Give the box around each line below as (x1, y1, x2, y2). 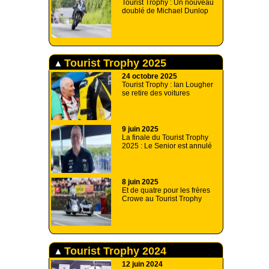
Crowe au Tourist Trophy (122, 195, 202, 204)
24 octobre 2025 (122, 72, 177, 81)
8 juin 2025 (122, 178, 159, 187)
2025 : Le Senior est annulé (122, 142, 212, 151)
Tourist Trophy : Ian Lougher (122, 80, 213, 89)
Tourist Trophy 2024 (61, 244, 166, 257)
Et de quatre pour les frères (122, 186, 210, 195)
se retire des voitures (122, 89, 190, 98)
